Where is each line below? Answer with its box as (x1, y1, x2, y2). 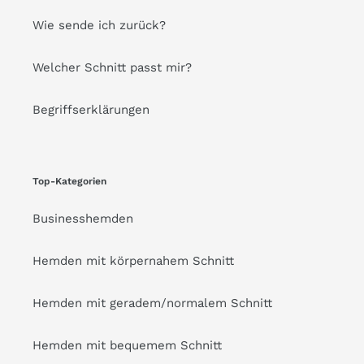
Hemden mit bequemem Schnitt (32, 337, 222, 353)
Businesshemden (32, 210, 133, 226)
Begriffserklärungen (32, 102, 149, 118)
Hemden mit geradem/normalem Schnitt (32, 295, 272, 310)
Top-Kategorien (32, 175, 106, 188)
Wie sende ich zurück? (32, 18, 166, 33)
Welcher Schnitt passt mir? (32, 60, 192, 76)
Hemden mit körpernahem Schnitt (32, 253, 234, 268)
